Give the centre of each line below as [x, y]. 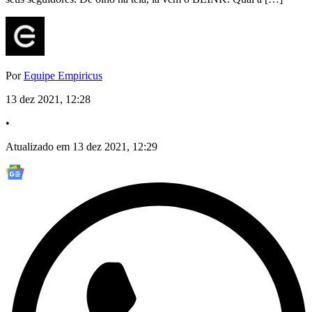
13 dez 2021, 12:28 [48, 100]
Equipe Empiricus [63, 76]
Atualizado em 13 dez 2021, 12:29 [81, 147]
